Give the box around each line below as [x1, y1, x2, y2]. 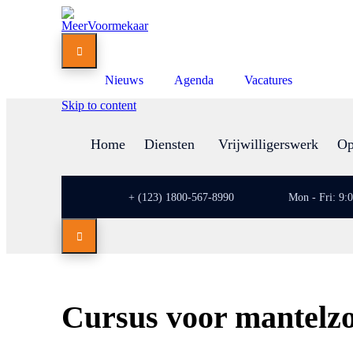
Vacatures [244, 73, 292, 87]
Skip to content [61, 98, 136, 112]
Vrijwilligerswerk [218, 136, 318, 152]
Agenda [174, 73, 214, 87]
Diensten [144, 136, 195, 152]
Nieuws [105, 73, 143, 87]
